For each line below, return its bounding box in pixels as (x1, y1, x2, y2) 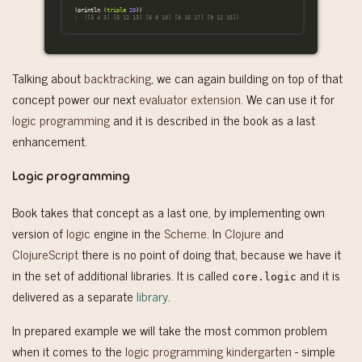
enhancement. (12, 129, 87, 151)
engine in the (90, 222, 164, 244)
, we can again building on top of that (151, 66, 343, 88)
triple (107, 6, 126, 14)
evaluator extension (139, 87, 241, 109)
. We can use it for (241, 87, 335, 109)
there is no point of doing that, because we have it (78, 243, 341, 265)
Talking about (12, 66, 84, 88)
